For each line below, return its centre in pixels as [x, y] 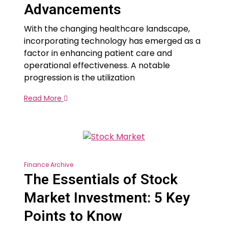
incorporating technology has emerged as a [112, 41]
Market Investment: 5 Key [107, 198]
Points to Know [73, 216]
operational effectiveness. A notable [97, 65]
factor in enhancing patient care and [98, 53]
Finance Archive [49, 165]
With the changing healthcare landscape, [107, 28]
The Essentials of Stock [101, 180]
